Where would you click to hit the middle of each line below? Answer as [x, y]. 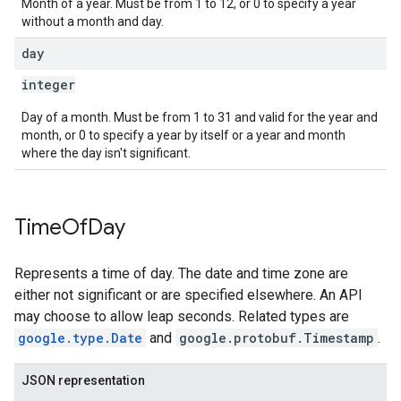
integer [48, 85]
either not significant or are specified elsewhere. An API [188, 295]
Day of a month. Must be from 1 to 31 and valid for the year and [200, 117]
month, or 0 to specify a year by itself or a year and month [183, 135]
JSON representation [83, 380]
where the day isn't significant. [106, 153]
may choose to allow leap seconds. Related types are [182, 316]
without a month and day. [93, 21]
